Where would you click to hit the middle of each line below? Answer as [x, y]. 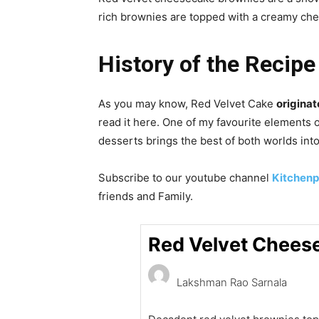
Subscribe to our [142, 178]
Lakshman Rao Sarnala [232, 282]
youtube [206, 178]
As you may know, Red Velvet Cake [187, 104]
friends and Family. [146, 196]
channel [249, 178]
